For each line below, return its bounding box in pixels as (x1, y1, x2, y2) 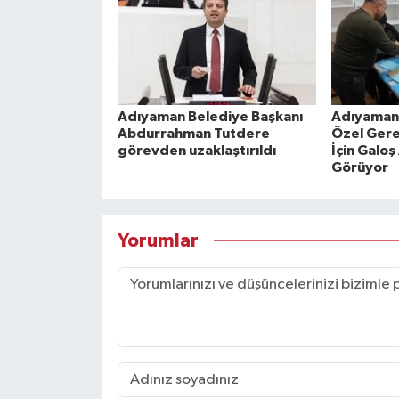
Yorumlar (117, 231, 199, 250)
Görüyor (330, 160, 388, 175)
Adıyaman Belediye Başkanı (117, 110, 303, 125)
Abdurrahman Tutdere (117, 126, 270, 142)
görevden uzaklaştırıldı (117, 143, 276, 159)
